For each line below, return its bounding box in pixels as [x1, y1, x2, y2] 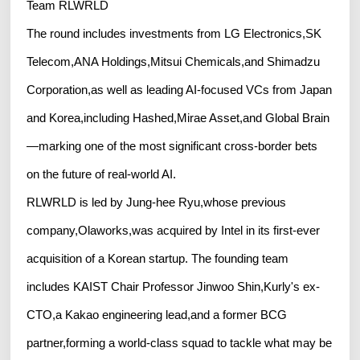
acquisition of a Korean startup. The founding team [27, 251, 289, 265]
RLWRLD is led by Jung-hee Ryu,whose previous [27, 194, 287, 209]
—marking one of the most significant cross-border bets [27, 138, 318, 153]
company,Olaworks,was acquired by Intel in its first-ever [27, 223, 321, 237]
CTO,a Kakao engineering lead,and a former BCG [27, 307, 288, 321]
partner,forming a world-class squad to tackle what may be [27, 335, 333, 350]
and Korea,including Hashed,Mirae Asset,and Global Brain [27, 110, 330, 125]
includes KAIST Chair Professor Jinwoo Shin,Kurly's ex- [27, 279, 321, 293]
